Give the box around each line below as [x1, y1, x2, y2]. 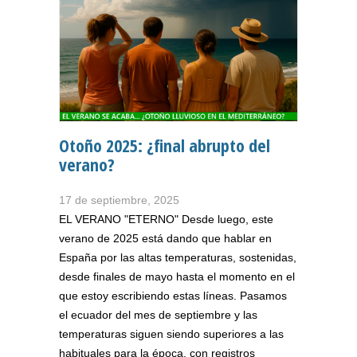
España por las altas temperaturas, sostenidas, [59, 250, 296, 264]
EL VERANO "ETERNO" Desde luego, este [59, 212, 273, 226]
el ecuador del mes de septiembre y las [59, 308, 257, 321]
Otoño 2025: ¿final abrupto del [59, 132, 270, 157]
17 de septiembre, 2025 [59, 193, 179, 206]
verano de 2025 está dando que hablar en [59, 231, 272, 245]
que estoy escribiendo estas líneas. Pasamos [59, 288, 287, 302]
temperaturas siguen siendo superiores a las [59, 327, 284, 340]
